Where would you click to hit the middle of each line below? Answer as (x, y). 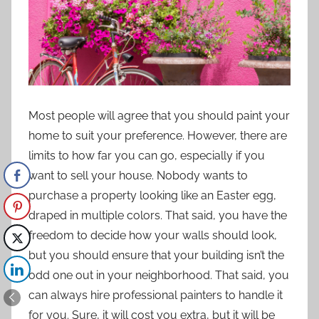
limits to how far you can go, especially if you (147, 155)
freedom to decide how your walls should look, (153, 235)
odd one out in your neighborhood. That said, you (159, 275)
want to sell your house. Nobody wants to (138, 175)
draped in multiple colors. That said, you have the (158, 215)
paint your (263, 115)
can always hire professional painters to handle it (156, 295)
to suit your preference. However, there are (173, 135)
